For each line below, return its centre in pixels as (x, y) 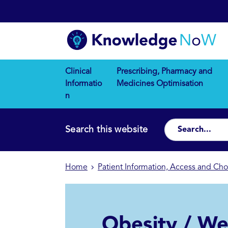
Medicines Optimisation (160, 84)
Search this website (107, 130)
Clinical (78, 72)
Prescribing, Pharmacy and (164, 72)
